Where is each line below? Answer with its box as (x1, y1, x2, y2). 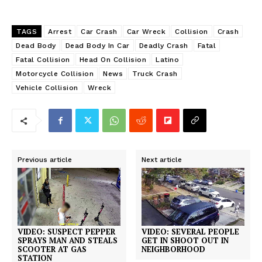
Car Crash (81, 27, 118, 36)
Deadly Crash (139, 42, 188, 50)
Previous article (18, 156, 72, 164)
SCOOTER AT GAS (18, 244, 87, 255)
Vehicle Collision (16, 84, 78, 92)
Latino (156, 56, 179, 64)
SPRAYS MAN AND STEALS (18, 235, 118, 246)
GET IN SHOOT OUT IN (142, 235, 229, 246)
